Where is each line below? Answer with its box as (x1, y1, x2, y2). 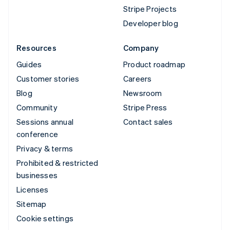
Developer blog (123, 18, 178, 29)
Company (123, 43, 159, 53)
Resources (16, 43, 56, 53)
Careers (123, 73, 152, 84)
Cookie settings (16, 213, 73, 224)
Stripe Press (123, 102, 167, 113)
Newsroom (123, 88, 162, 99)
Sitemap (16, 199, 47, 209)
